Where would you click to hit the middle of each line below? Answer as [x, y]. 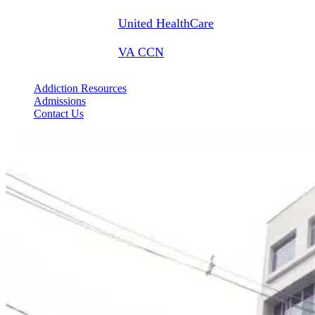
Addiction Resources [80, 88]
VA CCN [141, 52]
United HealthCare [166, 23]
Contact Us [59, 114]
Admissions [60, 101]
